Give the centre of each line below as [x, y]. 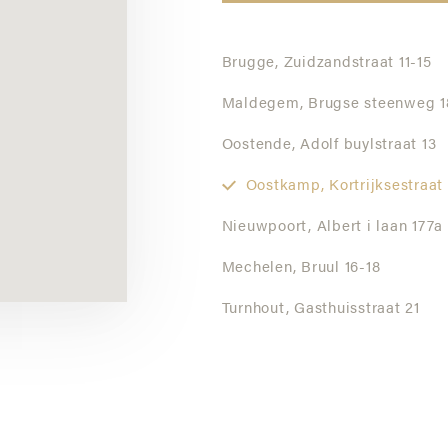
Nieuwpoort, [266, 227]
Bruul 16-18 [338, 268]
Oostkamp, [285, 186]
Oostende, [258, 145]
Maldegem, [262, 104]
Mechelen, [259, 268]
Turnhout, [255, 309]
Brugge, [250, 63]
